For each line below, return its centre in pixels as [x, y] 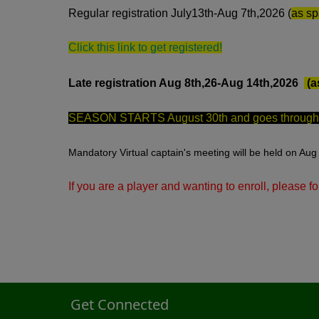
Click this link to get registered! [145, 47]
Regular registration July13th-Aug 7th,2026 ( [180, 13]
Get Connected [120, 304]
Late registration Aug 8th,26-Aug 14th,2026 [186, 83]
